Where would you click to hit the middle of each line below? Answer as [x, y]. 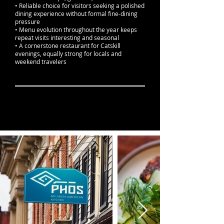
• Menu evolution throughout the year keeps [76, 29]
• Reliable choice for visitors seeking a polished [80, 5]
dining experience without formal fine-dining [76, 13]
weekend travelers [41, 61]
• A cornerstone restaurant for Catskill [68, 45]
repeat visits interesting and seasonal [67, 37]
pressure [27, 21]
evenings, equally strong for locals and [68, 53]
